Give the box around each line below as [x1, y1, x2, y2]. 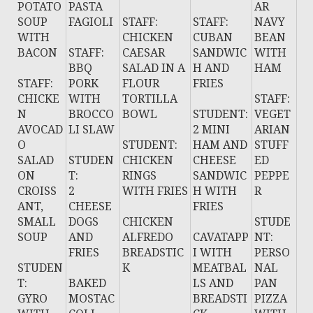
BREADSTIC [122, 245, 184, 260]
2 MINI [193, 122, 231, 137]
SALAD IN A [122, 60, 186, 75]
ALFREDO [122, 229, 174, 245]
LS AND [193, 275, 234, 291]
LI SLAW [68, 122, 115, 137]
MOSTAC [68, 291, 115, 306]
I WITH [193, 245, 233, 260]
